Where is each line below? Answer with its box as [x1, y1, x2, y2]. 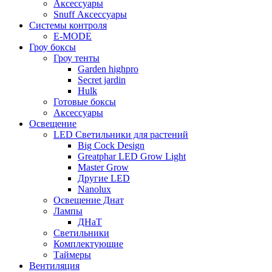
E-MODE [53, 30, 92, 41]
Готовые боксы [53, 96, 116, 107]
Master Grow [78, 161, 129, 172]
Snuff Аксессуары [53, 8, 127, 19]
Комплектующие [53, 238, 123, 249]
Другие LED [78, 172, 130, 183]
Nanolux [78, 183, 111, 194]
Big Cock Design [78, 140, 144, 151]
